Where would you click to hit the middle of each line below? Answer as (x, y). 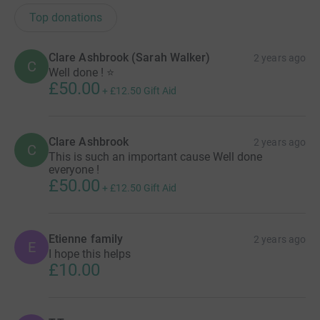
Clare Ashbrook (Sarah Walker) (130, 58)
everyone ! (74, 170)
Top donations (66, 18)
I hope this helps (90, 254)
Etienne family (86, 239)
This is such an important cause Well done (155, 157)
